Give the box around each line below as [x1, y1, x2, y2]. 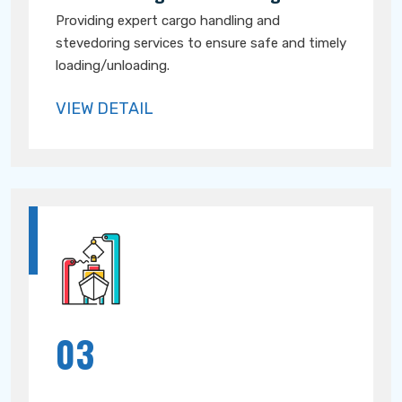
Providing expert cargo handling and [56, 13, 280, 29]
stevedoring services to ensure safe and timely [56, 35, 346, 51]
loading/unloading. [56, 57, 170, 74]
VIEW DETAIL [56, 99, 153, 118]
